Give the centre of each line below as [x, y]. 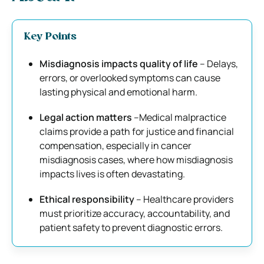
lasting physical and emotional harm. [118, 92]
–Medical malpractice [179, 117]
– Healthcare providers [184, 199]
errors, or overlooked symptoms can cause [130, 77]
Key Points [50, 37]
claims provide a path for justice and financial [137, 131]
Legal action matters [86, 117]
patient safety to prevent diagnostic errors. [131, 227]
